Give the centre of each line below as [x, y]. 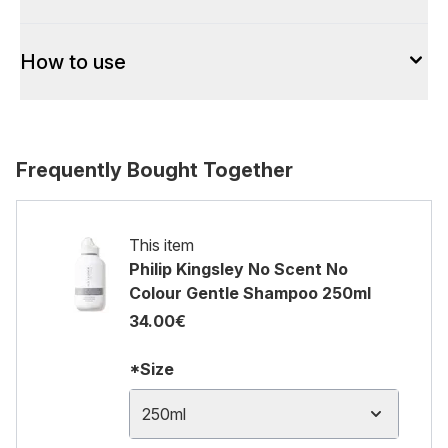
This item [161, 245]
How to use [73, 62]
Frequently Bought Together [154, 170]
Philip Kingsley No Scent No [238, 269]
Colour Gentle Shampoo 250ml [250, 293]
